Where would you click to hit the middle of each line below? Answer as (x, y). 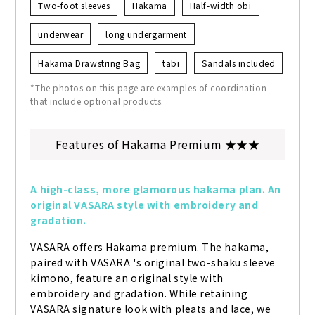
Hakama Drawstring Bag (89, 63)
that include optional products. (97, 101)
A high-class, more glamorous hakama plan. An (156, 189)
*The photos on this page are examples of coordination (149, 88)
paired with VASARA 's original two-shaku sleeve (153, 263)
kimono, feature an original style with (127, 278)
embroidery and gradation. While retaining (139, 294)
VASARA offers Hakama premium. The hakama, (150, 247)
